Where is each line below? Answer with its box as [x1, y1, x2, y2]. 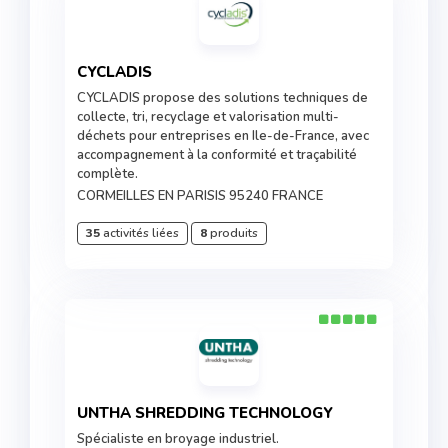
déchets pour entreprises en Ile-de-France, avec [77, 127, 369, 145]
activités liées [100, 225, 179, 241]
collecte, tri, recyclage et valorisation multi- [77, 108, 339, 126]
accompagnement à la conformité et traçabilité [77, 146, 357, 164]
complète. [77, 165, 138, 183]
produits [207, 225, 258, 241]
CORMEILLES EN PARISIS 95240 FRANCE [77, 187, 323, 205]
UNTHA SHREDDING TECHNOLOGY [88, 403, 333, 423]
